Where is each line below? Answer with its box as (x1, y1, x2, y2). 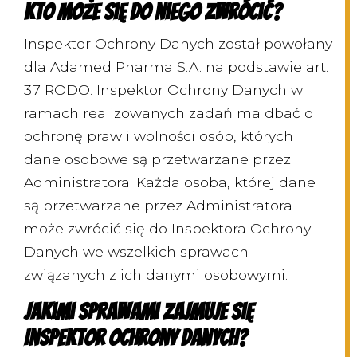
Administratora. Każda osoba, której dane (24, 174, 316, 191)
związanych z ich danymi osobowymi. (24, 266, 288, 284)
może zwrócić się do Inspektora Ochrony (24, 220, 311, 237)
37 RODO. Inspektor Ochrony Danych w (24, 81, 303, 99)
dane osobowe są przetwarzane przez (24, 151, 291, 168)
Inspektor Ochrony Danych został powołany (24, 35, 332, 53)
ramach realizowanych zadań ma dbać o (24, 104, 313, 122)
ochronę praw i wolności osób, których (24, 127, 293, 145)
